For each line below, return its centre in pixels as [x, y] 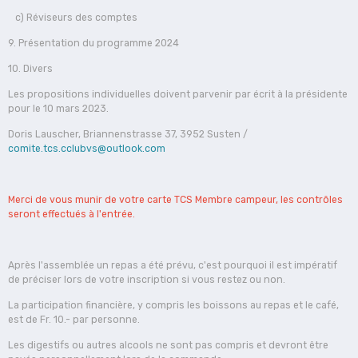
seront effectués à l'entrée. [72, 214]
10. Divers [30, 68]
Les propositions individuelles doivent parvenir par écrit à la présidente [178, 94]
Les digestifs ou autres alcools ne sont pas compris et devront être [168, 345]
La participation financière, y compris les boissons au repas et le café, [173, 305]
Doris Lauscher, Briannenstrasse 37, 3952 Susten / [128, 134]
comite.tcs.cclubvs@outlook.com [87, 148]
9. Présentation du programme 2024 [93, 43]
